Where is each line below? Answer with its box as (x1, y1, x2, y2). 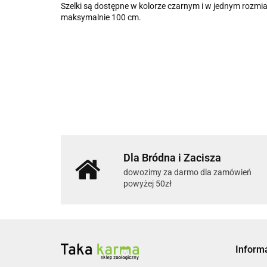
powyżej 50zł (123, 179, 172, 189)
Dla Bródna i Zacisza (123, 151, 221, 164)
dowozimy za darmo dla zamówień (123, 167, 252, 178)
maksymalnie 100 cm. (61, 13, 141, 23)
